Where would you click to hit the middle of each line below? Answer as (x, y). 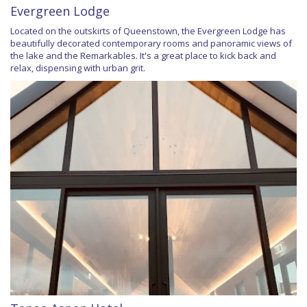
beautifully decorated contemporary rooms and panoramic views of (151, 43)
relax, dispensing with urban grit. (78, 67)
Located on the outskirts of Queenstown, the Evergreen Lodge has (148, 30)
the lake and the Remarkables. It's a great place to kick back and (143, 55)
